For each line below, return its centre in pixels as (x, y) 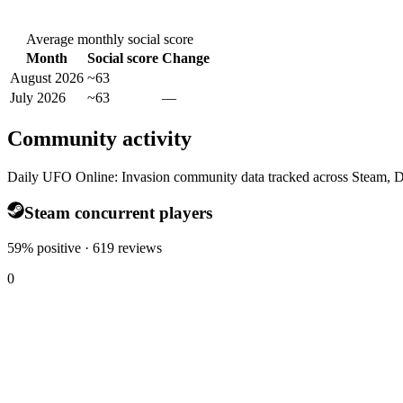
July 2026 (38, 97)
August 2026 (47, 77)
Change (186, 58)
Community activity (99, 138)
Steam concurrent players (118, 212)
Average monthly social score (110, 39)
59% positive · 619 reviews (85, 247)
